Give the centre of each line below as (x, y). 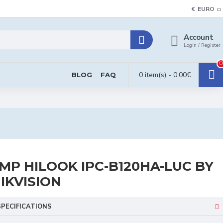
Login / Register (202, 45)
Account (199, 37)
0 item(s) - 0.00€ (165, 75)
